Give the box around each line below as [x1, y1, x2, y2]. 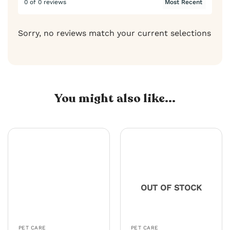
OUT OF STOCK [141, 182, 202, 193]
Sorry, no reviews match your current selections [18, 28, 211, 38]
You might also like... [54, 90, 176, 107]
